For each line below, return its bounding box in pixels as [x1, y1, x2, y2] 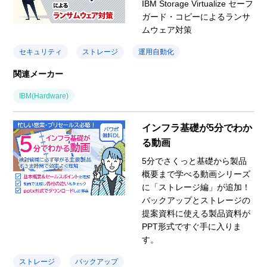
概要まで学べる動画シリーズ [142, 169, 250, 179]
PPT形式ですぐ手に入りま [142, 222, 241, 232]
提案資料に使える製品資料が [142, 209, 250, 219]
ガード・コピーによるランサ [142, 12, 250, 22]
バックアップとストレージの [142, 195, 250, 206]
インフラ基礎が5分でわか [142, 123, 252, 133]
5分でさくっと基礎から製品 [142, 156, 247, 166]
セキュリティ [19, 48, 63, 57]
